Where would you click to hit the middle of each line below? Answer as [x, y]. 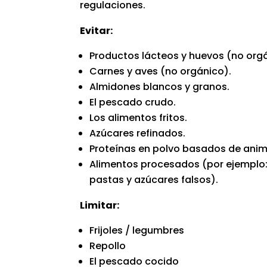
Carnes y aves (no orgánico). [161, 71]
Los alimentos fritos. [139, 117]
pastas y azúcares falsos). [154, 179]
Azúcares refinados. [138, 133]
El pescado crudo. [133, 102]
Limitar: [100, 205]
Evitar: [97, 30]
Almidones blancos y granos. [160, 86]
